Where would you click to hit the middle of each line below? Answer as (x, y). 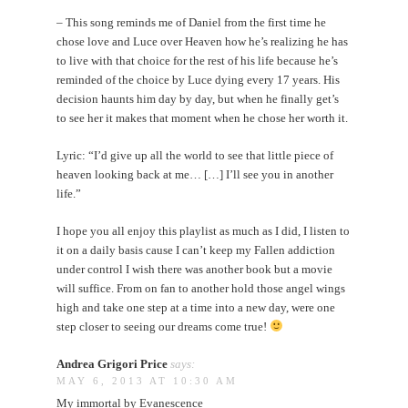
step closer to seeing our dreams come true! (163, 326)
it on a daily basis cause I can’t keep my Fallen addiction (196, 250)
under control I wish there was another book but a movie (195, 269)
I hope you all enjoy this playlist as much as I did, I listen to (204, 230)
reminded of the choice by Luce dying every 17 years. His (199, 79)
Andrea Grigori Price (112, 363)
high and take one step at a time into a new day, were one (196, 307)
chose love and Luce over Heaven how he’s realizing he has (203, 41)
